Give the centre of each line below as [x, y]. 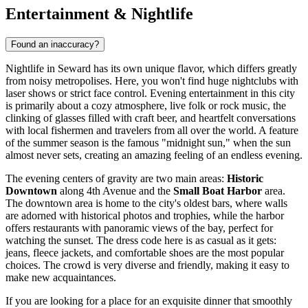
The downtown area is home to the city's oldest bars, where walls [146, 203]
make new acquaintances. [61, 277]
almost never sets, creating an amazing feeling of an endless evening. [154, 155]
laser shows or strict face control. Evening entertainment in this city [150, 93]
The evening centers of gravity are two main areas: [116, 178]
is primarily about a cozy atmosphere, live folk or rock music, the [146, 105]
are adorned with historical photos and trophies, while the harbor [145, 215]
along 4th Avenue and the [115, 190]
